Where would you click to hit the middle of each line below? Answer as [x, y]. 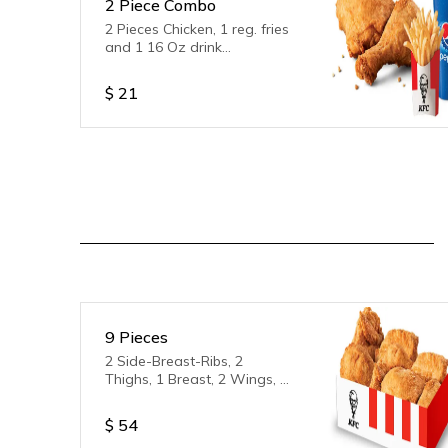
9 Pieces [136, 337]
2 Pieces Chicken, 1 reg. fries [197, 29]
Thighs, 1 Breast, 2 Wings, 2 [196, 379]
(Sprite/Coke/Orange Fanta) [195, 65]
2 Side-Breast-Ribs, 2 [174, 361]
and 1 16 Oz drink [163, 47]
